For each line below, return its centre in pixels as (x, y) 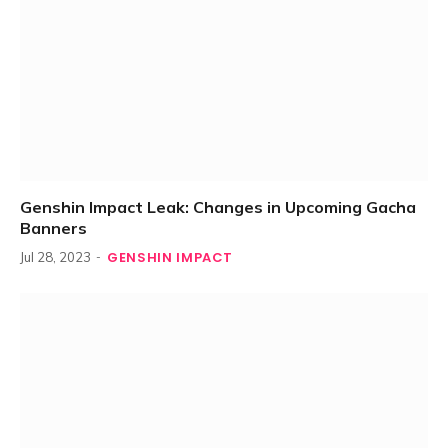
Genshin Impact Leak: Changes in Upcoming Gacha (218, 207)
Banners (53, 228)
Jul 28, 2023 (55, 257)
